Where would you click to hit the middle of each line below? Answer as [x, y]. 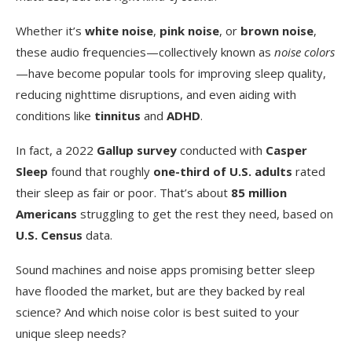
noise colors [304, 51]
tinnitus [117, 115]
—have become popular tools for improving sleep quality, [171, 73]
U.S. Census [49, 235]
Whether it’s [50, 30]
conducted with [221, 150]
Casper [286, 150]
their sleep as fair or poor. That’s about [123, 192]
